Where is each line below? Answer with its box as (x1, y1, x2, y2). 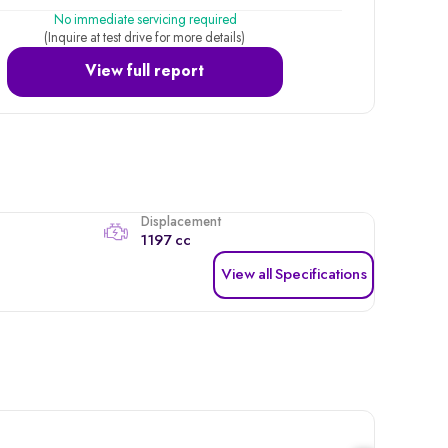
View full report (85, 63, 205, 80)
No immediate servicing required (52, 12, 237, 27)
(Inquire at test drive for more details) (44, 30, 246, 45)
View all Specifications (220, 266, 367, 283)
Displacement (139, 214, 221, 229)
